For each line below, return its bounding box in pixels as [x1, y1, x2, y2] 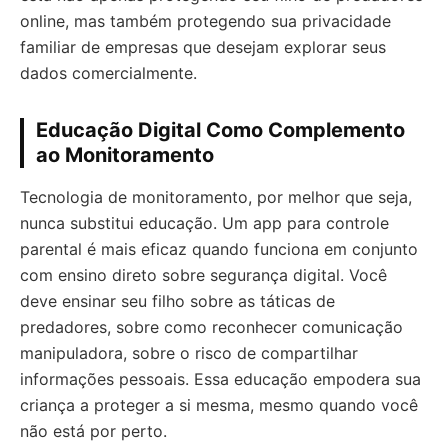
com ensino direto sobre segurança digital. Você [20, 264, 387, 285]
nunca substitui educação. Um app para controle [20, 212, 389, 233]
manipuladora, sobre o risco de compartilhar [20, 342, 358, 363]
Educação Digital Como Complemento [36, 117, 405, 142]
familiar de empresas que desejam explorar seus [20, 36, 386, 57]
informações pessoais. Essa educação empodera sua [20, 368, 421, 389]
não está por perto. [20, 420, 167, 441]
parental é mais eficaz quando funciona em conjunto [20, 238, 418, 259]
